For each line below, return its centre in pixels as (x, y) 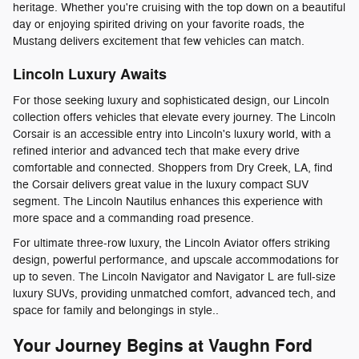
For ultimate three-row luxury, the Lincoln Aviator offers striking (171, 243)
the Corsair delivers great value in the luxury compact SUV (161, 184)
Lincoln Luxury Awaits (90, 75)
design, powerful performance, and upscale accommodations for (176, 260)
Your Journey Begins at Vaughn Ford (163, 346)
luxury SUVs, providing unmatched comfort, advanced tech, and (174, 293)
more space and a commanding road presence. (133, 218)
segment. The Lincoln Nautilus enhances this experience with (168, 201)
